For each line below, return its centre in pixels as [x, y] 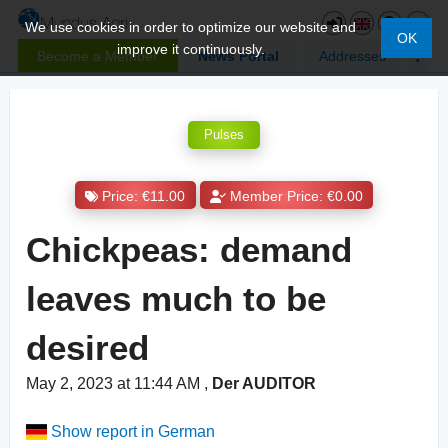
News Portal [238, 55]
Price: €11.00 [144, 196]
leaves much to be [176, 299]
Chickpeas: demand [189, 250]
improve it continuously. [190, 49]
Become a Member [98, 55]
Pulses [224, 135]
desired [87, 348]
